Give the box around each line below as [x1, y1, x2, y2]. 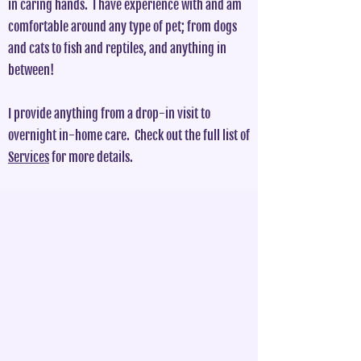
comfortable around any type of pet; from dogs [8, 19, 237, 35]
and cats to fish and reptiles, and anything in [8, 40, 226, 56]
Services [8, 149, 49, 165]
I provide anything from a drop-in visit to [8, 106, 210, 122]
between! [8, 62, 54, 78]
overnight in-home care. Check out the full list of [8, 127, 250, 143]
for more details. [49, 149, 133, 165]
